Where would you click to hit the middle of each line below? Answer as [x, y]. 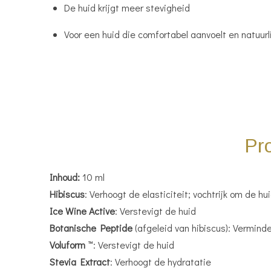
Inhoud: [65, 177]
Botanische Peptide [91, 227]
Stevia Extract [80, 261]
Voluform [67, 244]
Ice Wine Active [82, 211]
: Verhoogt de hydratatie [161, 261]
